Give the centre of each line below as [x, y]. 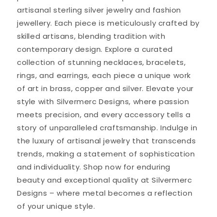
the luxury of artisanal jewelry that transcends [107, 140]
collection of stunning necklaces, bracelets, [101, 62]
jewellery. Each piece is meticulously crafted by [108, 23]
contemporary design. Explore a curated [95, 49]
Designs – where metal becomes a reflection [105, 193]
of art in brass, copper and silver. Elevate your [105, 88]
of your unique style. [56, 206]
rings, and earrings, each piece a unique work [104, 75]
